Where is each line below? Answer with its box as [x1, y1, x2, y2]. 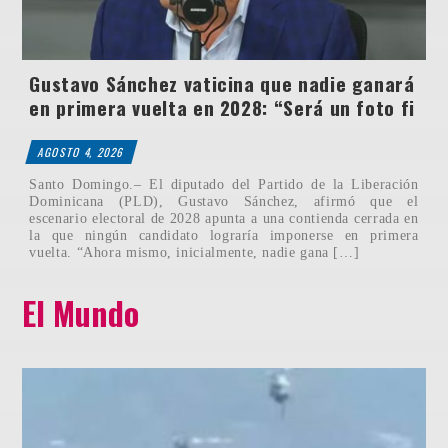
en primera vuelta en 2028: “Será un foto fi [29, 93, 415, 123]
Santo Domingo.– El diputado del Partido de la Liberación [29, 175, 419, 192]
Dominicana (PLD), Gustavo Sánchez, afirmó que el [29, 192, 419, 209]
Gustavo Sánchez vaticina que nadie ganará [29, 69, 415, 99]
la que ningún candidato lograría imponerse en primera [29, 226, 419, 243]
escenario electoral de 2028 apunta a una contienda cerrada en [29, 209, 419, 226]
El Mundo [22, 288, 140, 336]
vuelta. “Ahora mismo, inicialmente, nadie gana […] [29, 243, 360, 260]
